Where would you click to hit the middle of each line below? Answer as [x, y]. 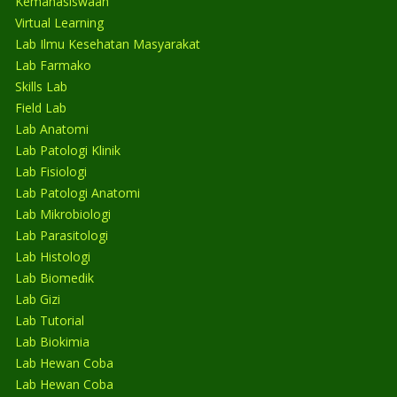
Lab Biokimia [52, 341]
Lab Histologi [53, 256]
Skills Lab [41, 86]
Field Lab [41, 107]
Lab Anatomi [52, 128]
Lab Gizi [38, 299]
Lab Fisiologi [51, 171]
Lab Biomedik [54, 277]
